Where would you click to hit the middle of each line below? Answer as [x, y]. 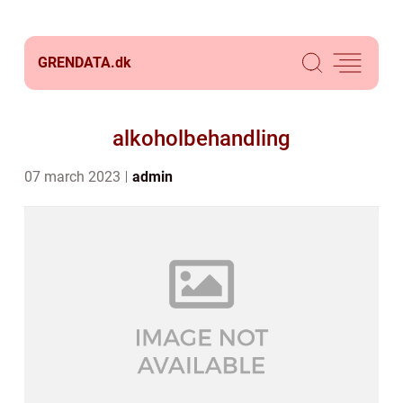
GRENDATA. [76, 63]
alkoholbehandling [201, 139]
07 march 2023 [74, 177]
